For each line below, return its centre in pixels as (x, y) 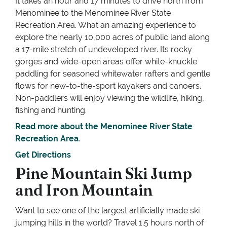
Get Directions (43, 155)
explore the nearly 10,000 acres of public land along (112, 37)
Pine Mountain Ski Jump (104, 174)
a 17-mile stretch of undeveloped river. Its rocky (104, 50)
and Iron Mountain (84, 191)
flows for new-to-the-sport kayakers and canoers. (108, 86)
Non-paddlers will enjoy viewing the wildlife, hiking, (110, 98)
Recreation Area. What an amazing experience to (106, 25)
